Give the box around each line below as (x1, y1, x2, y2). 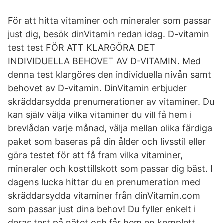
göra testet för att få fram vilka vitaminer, (8, 150, 183, 160)
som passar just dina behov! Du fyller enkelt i (8, 204, 196, 214)
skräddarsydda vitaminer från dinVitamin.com (8, 190, 200, 201)
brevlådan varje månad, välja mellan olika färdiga (8, 123, 212, 133)
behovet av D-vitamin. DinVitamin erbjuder (8, 83, 187, 93)
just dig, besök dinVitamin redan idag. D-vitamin (8, 29, 209, 39)
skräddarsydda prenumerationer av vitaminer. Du (8, 96, 214, 107)
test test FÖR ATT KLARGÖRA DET (8, 42, 155, 53)
